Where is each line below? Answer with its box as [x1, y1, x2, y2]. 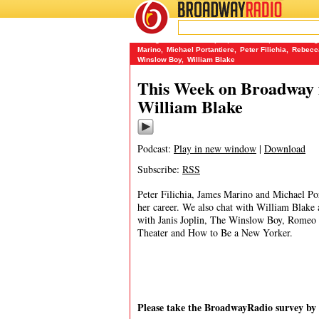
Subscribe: [137, 162, 182, 176]
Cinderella [233, 36, 268, 43]
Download [264, 142, 305, 155]
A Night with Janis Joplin [141, 36, 227, 43]
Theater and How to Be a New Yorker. [137, 226, 293, 239]
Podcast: [137, 142, 174, 155]
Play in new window [174, 142, 256, 155]
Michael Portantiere [167, 46, 234, 53]
